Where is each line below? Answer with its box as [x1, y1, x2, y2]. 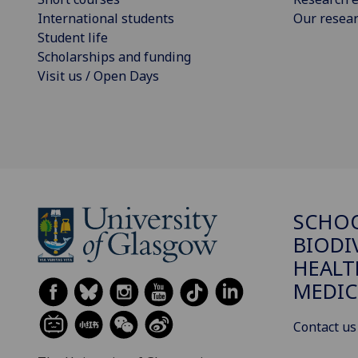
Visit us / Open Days [38, 66, 159, 85]
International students [38, 9, 174, 27]
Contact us [293, 317, 356, 336]
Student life [38, 28, 108, 46]
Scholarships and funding [38, 47, 191, 66]
